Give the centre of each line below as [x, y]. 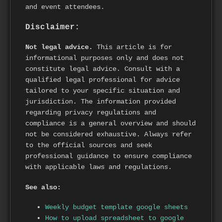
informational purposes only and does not [105, 58]
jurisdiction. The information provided [101, 101]
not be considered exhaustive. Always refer [109, 134]
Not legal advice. [59, 47]
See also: [43, 187]
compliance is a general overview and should [111, 123]
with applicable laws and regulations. [99, 167]
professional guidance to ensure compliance [109, 156]
